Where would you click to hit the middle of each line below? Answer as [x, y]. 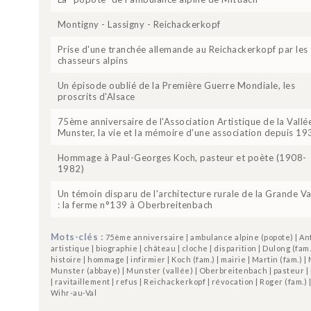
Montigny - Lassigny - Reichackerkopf [139, 24]
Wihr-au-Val [74, 292]
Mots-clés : [78, 236]
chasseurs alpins [93, 60]
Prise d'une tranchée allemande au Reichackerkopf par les [183, 49]
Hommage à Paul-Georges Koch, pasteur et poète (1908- [182, 157]
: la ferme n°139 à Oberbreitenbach [135, 204]
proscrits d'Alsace [96, 96]
